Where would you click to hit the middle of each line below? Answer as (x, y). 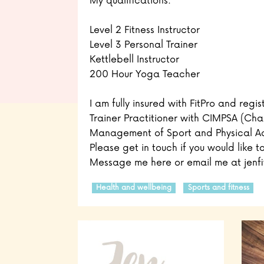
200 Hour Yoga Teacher (145, 75)
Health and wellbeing (134, 188)
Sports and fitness (218, 188)
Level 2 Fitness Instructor (145, 30)
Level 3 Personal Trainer (143, 45)
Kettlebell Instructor (134, 60)
